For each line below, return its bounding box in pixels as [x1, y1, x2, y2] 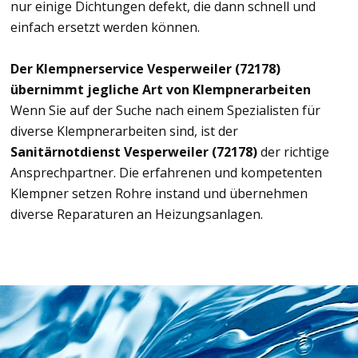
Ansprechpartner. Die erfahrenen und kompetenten [10, 164, 322, 182]
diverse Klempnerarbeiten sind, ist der [10, 122, 238, 141]
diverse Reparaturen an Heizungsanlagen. [10, 205, 263, 224]
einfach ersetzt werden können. [10, 18, 200, 37]
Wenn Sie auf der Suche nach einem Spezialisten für [10, 101, 320, 120]
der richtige [257, 143, 329, 161]
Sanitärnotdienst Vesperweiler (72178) [10, 143, 257, 161]
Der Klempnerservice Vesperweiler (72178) [10, 60, 280, 78]
